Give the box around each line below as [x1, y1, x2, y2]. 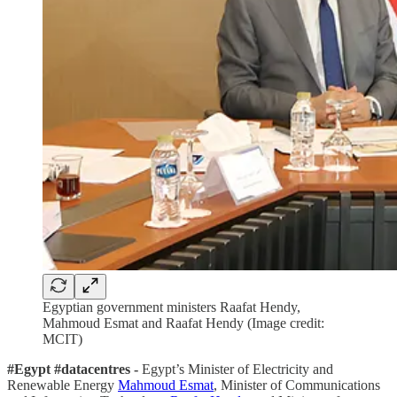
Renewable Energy [7, 377, 118, 393]
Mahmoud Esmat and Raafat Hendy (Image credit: [43, 315, 324, 331]
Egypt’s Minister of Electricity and [138, 361, 333, 377]
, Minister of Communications [214, 377, 380, 393]
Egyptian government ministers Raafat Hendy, [43, 299, 300, 315]
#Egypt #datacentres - [7, 361, 138, 377]
